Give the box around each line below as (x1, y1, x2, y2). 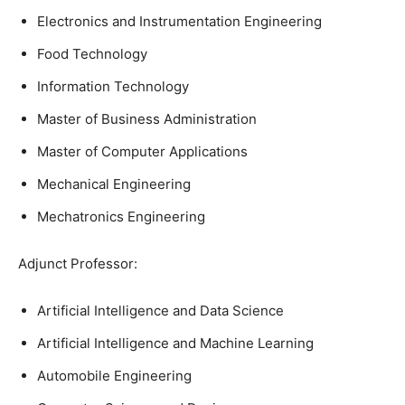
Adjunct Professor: (18, 255, 137, 272)
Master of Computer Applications (37, 143, 248, 160)
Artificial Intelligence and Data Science (37, 302, 284, 319)
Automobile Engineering (37, 367, 192, 384)
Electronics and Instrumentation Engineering (37, 13, 322, 30)
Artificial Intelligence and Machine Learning (37, 334, 314, 352)
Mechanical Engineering (37, 175, 191, 193)
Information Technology (37, 78, 189, 95)
